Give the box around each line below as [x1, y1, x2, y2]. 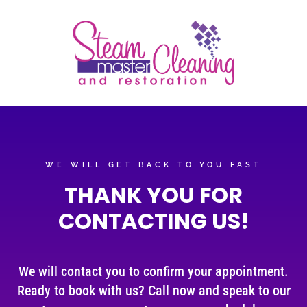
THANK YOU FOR [64, 180, 243, 211]
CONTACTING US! [58, 206, 249, 237]
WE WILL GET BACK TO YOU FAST [45, 160, 262, 170]
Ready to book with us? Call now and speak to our [16, 282, 291, 299]
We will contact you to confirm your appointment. [19, 263, 288, 280]
